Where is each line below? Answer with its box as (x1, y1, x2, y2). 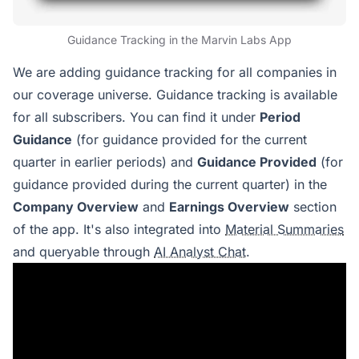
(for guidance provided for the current (72, 131, 307, 147)
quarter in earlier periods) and (13, 153, 197, 170)
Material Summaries (225, 220, 344, 237)
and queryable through (13, 243, 154, 260)
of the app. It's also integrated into (13, 220, 225, 237)
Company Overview (13, 198, 139, 215)
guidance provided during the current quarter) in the (13, 175, 327, 192)
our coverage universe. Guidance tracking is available (13, 86, 337, 103)
